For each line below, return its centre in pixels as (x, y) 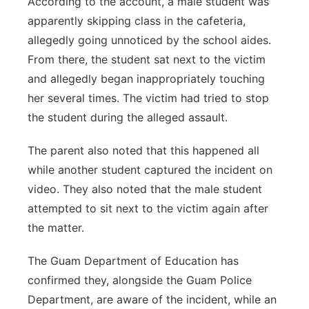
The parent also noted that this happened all (143, 150)
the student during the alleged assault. (128, 117)
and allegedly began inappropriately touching (146, 79)
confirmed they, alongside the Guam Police (140, 280)
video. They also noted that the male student (145, 189)
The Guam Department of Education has (133, 261)
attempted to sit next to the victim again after (148, 208)
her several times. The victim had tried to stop (148, 98)
